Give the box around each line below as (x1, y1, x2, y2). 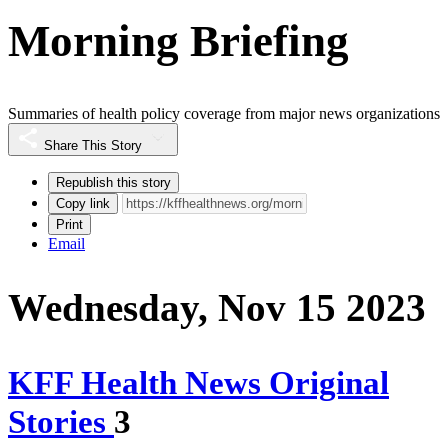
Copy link (56, 196, 110, 212)
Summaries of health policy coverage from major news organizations (8, 105, 440, 123)
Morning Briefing (8, 15, 349, 66)
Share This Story (44, 138, 142, 154)
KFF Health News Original (8, 365, 389, 402)
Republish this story (56, 175, 171, 191)
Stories (8, 404, 114, 441)
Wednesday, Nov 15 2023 (8, 286, 426, 330)
